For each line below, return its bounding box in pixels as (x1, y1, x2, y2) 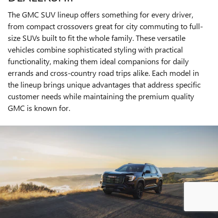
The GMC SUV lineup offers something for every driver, (8, 9, 193, 20)
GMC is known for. (8, 103, 70, 113)
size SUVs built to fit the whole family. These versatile (8, 33, 185, 43)
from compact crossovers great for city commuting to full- (8, 21, 203, 32)
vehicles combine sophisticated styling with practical (8, 44, 183, 55)
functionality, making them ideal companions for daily (8, 56, 189, 67)
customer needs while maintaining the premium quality (8, 91, 194, 102)
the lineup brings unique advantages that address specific (8, 79, 200, 90)
